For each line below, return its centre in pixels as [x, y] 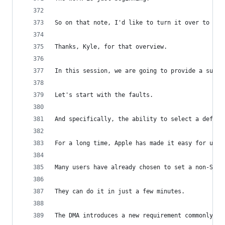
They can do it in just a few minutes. [120, 191]
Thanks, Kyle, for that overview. [111, 47]
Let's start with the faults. [104, 95]
